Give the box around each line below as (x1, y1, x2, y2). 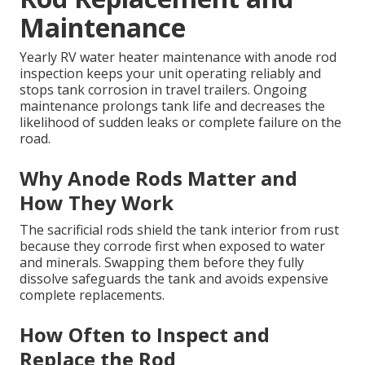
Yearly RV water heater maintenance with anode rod (20, 48, 336, 67)
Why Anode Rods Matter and (20, 165, 297, 192)
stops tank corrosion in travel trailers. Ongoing (20, 81, 307, 99)
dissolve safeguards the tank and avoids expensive (20, 270, 328, 288)
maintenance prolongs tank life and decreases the (20, 97, 325, 116)
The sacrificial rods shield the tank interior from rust (20, 221, 339, 240)
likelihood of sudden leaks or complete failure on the (20, 113, 341, 132)
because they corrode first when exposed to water (20, 237, 325, 256)
